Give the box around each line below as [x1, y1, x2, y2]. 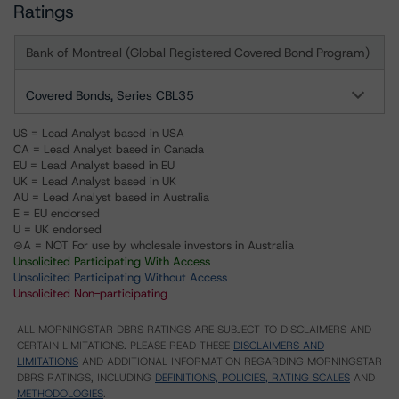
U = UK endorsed [13, 222, 102, 237]
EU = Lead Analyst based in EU [13, 158, 175, 173]
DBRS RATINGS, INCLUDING [17, 370, 155, 385]
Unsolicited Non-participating [13, 286, 167, 301]
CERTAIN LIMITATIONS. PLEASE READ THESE [17, 338, 233, 353]
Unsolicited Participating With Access [13, 254, 210, 269]
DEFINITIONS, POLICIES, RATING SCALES [155, 370, 350, 385]
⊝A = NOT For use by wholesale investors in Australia [13, 238, 294, 253]
